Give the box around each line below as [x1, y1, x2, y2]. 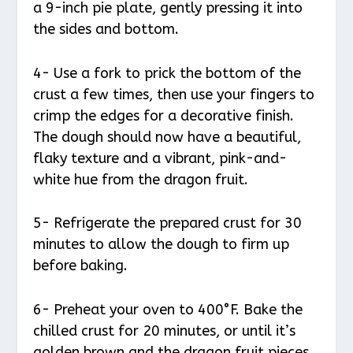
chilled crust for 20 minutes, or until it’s [33, 322, 296, 340]
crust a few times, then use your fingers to [33, 85, 315, 103]
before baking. [33, 257, 128, 275]
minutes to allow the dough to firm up [33, 236, 290, 254]
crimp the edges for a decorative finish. [33, 106, 295, 124]
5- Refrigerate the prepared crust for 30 [33, 214, 303, 232]
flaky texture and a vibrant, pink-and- [33, 149, 288, 167]
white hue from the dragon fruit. [33, 170, 249, 188]
